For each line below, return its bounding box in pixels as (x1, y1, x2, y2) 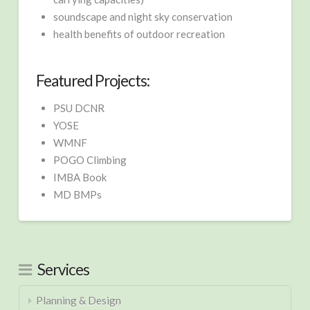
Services (37, 259, 89, 279)
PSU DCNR (53, 101, 104, 114)
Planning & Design (35, 293, 121, 307)
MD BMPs (53, 188, 102, 201)
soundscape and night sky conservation (53, 10, 232, 23)
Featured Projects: (35, 71, 149, 91)
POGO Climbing (53, 153, 127, 166)
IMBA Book (53, 170, 107, 183)
